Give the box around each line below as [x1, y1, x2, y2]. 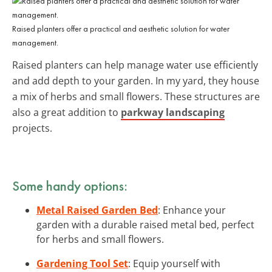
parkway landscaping [121, 105, 225, 119]
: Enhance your [158, 203, 226, 217]
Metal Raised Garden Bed [36, 203, 158, 217]
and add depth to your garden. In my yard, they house [12, 73, 259, 87]
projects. [12, 121, 52, 135]
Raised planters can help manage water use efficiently [12, 58, 258, 72]
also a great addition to [12, 105, 121, 119]
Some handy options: [12, 176, 127, 195]
